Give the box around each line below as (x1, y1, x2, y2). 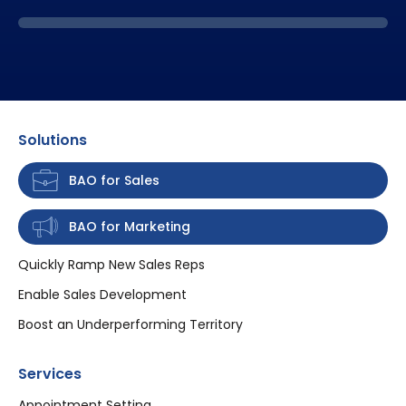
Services (18, 362, 82, 384)
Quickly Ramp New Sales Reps (18, 255, 205, 274)
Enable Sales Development (18, 285, 187, 304)
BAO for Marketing (69, 217, 190, 237)
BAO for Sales (69, 170, 159, 189)
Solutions (18, 130, 87, 151)
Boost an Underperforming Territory (18, 314, 243, 333)
